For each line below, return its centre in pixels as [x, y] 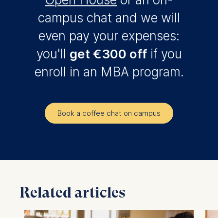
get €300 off [108, 54]
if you [164, 54]
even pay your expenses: [109, 36]
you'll [53, 54]
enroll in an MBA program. [109, 72]
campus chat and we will [109, 18]
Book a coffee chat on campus [109, 113]
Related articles [73, 193]
